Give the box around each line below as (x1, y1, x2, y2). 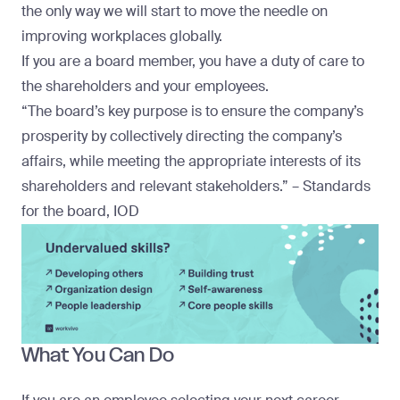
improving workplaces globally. (21, 27, 222, 46)
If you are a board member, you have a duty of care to (21, 52, 364, 71)
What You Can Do (21, 342, 175, 367)
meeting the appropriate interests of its (107, 152, 361, 171)
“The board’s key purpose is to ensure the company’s (21, 102, 363, 121)
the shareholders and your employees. (21, 77, 269, 96)
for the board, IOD (21, 202, 139, 221)
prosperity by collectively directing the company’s (21, 127, 342, 146)
